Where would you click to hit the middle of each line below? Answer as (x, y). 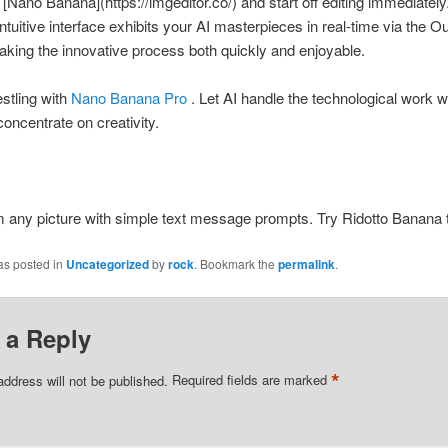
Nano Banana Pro (128, 98)
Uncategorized (107, 263)
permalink (306, 263)
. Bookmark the (235, 263)
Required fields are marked (251, 380)
